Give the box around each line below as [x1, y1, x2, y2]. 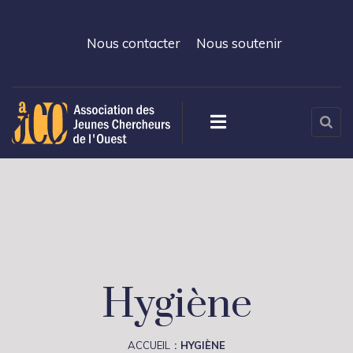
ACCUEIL [128, 339, 170, 351]
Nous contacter [87, 35, 180, 51]
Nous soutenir [196, 35, 282, 51]
